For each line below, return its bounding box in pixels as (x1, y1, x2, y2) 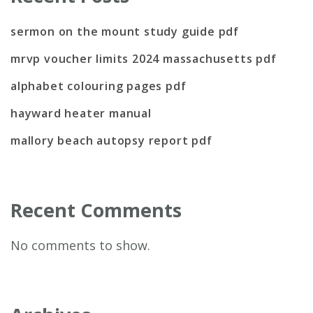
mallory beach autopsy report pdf (10, 132, 212, 148)
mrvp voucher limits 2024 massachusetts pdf (10, 50, 277, 66)
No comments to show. (10, 236, 150, 254)
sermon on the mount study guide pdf (10, 23, 239, 39)
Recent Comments (10, 196, 182, 223)
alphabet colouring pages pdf (10, 78, 187, 94)
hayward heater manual (10, 105, 152, 121)
